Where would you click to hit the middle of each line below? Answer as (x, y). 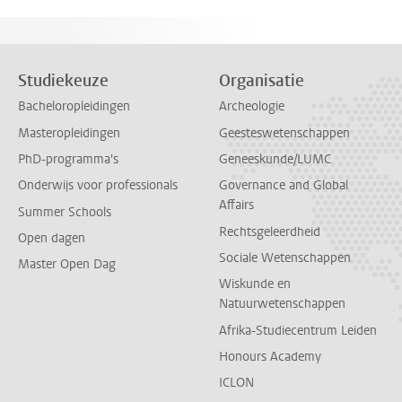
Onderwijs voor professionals (98, 186)
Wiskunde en (255, 284)
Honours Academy (270, 356)
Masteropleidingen (69, 133)
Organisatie (262, 81)
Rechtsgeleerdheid (270, 232)
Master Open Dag (67, 265)
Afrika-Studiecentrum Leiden (298, 330)
